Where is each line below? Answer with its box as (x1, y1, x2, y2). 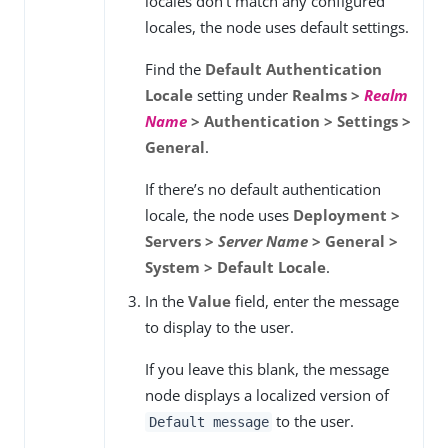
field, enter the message (231, 291, 399, 312)
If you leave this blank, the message (145, 359, 389, 380)
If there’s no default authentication (145, 179, 381, 200)
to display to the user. (145, 317, 294, 338)
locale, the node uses (145, 205, 293, 226)
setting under (193, 85, 292, 106)
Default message (148, 414, 269, 431)
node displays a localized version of (145, 385, 389, 406)
